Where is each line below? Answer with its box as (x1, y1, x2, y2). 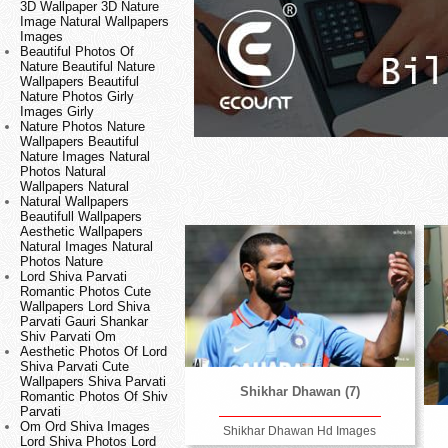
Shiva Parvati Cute (20, 359, 129, 375)
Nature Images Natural (20, 149, 150, 165)
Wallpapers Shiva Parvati (20, 374, 166, 390)
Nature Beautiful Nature (20, 59, 155, 75)
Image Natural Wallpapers (20, 14, 169, 30)
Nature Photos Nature (20, 119, 145, 135)
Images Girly (20, 104, 94, 120)
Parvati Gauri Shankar (20, 314, 148, 330)
